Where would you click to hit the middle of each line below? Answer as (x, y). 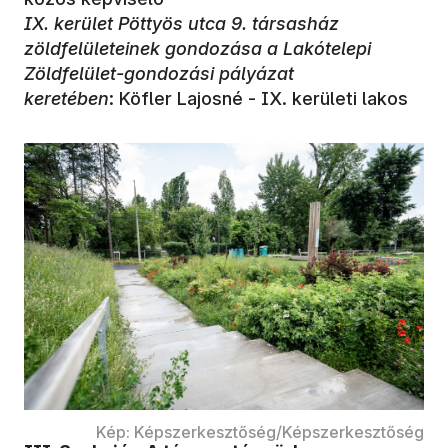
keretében (66, 98)
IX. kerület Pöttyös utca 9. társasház (181, 23)
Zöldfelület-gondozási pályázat (159, 73)
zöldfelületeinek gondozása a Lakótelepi (197, 48)
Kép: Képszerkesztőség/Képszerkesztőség (260, 431)
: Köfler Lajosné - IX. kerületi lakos (258, 98)
